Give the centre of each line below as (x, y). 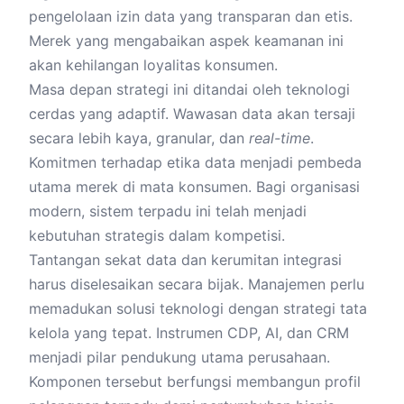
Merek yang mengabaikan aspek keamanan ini (186, 41)
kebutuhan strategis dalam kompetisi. (157, 235)
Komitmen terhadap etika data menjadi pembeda (195, 162)
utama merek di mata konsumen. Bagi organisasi (194, 187)
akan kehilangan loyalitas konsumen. (153, 65)
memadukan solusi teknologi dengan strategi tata (198, 308)
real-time (280, 138)
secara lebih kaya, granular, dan (139, 138)
